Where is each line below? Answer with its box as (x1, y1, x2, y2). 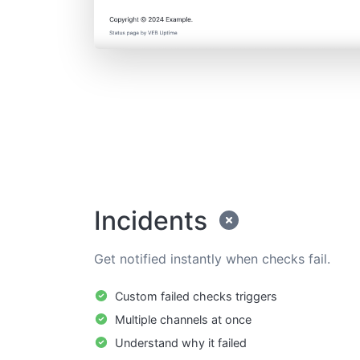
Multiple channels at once (112, 312, 252, 326)
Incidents (94, 204, 214, 236)
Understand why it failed (112, 335, 247, 350)
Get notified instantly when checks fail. (94, 250, 330, 267)
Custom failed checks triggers (112, 288, 277, 303)
